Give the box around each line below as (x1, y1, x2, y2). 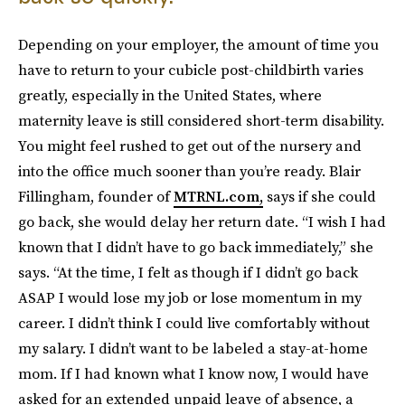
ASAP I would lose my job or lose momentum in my (18, 287, 362, 307)
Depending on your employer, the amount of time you (18, 34, 379, 54)
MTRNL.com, (174, 186, 263, 206)
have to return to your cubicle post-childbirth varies (18, 60, 363, 80)
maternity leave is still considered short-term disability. (18, 110, 384, 130)
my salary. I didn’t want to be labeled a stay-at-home (18, 338, 368, 358)
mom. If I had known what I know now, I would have (18, 363, 369, 383)
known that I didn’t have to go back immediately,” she (18, 237, 373, 257)
